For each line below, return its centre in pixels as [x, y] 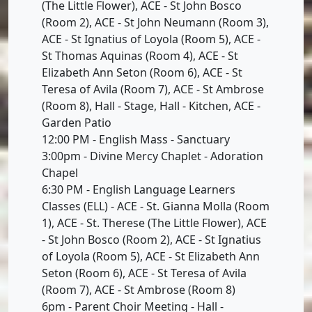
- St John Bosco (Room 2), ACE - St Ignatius [151, 239]
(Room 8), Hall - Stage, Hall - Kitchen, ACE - [151, 106]
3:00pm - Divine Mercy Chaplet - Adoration [153, 156]
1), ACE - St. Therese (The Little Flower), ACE [154, 223]
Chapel [60, 172]
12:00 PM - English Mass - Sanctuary [136, 139]
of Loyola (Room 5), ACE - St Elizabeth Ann [151, 256]
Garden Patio [77, 122]
